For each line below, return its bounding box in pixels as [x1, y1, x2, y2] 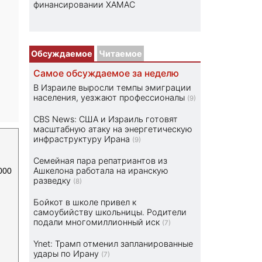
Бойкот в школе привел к [33, 197, 137, 208]
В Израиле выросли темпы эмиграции [33, 82, 192, 93]
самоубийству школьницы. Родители [33, 207, 187, 218]
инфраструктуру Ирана [33, 134, 130, 144]
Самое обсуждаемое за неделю [33, 68, 180, 80]
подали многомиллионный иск [33, 217, 160, 227]
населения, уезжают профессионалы [33, 92, 185, 103]
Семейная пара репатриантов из [33, 156, 168, 166]
